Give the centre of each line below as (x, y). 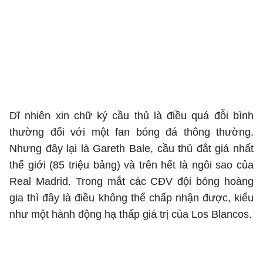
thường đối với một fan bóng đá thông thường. (131, 132)
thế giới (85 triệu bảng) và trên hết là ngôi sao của (131, 165)
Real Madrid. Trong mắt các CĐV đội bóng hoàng (131, 181)
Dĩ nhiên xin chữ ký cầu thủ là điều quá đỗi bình (131, 116)
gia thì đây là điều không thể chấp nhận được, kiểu (131, 198)
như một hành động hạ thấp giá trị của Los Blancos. (131, 214)
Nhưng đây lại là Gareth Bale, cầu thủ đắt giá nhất (131, 149)
